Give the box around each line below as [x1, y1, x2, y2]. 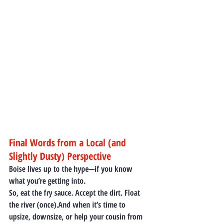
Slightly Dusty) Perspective [9, 149, 111, 163]
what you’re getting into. [9, 175, 86, 186]
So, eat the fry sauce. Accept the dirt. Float [9, 187, 142, 198]
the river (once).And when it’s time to [9, 199, 127, 210]
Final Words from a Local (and [9, 135, 128, 149]
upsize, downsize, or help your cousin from [9, 211, 144, 222]
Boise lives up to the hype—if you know [9, 163, 134, 174]
